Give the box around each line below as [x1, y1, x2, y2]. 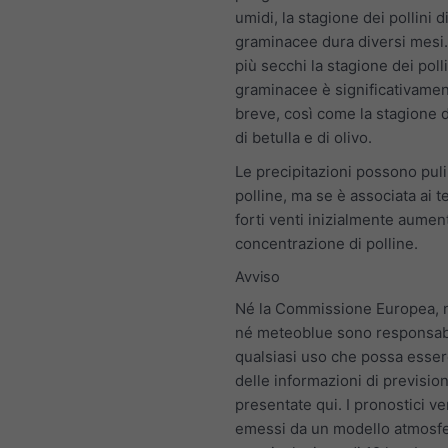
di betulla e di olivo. [235, 127, 372, 147]
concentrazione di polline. [235, 234, 418, 253]
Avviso [235, 267, 280, 286]
